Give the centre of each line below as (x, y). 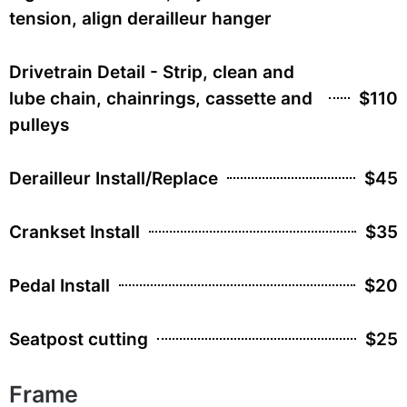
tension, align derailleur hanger (140, 18)
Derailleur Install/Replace (114, 178)
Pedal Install (60, 285)
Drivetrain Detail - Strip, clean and (152, 72)
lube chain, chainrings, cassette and (161, 98)
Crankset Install (74, 232)
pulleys (39, 124)
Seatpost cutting (79, 339)
